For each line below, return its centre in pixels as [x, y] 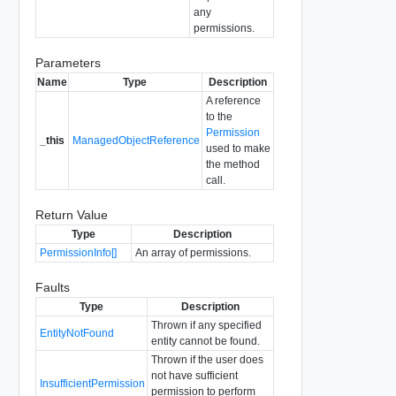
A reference [233, 100]
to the [219, 116]
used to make [238, 148]
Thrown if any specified [206, 325]
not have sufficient [194, 375]
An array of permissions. [193, 252]
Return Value [71, 214]
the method [232, 164]
